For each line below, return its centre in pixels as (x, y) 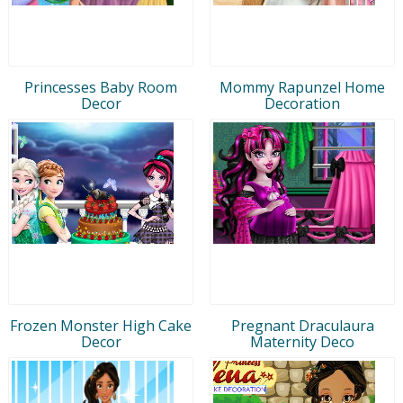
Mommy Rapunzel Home (302, 87)
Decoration (302, 103)
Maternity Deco (302, 341)
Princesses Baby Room (101, 87)
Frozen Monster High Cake (101, 325)
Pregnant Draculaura (302, 325)
